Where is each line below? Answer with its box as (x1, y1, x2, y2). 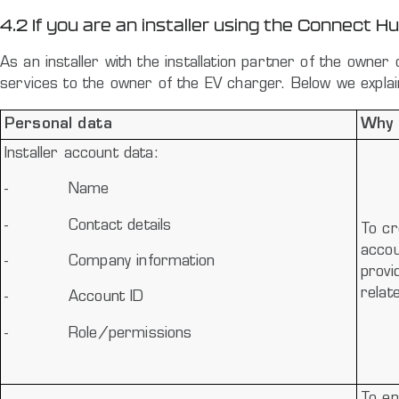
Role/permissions (68, 326, 192, 341)
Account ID (68, 290, 144, 305)
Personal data (4, 118, 113, 133)
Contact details (68, 218, 172, 233)
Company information (68, 255, 216, 270)
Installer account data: (4, 147, 159, 162)
